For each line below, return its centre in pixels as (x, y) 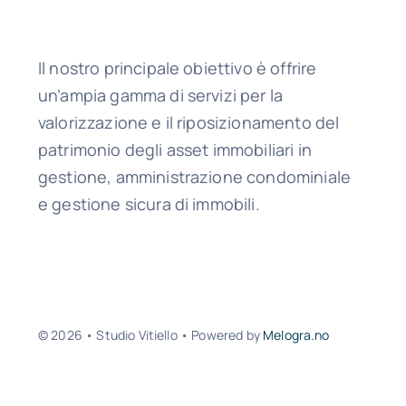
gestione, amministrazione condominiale (194, 177)
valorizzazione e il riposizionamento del (188, 123)
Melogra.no (296, 335)
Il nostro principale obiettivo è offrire (177, 68)
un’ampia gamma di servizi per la (160, 96)
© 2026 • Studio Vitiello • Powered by (150, 335)
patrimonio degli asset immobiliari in (174, 150)
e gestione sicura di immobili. (149, 204)
